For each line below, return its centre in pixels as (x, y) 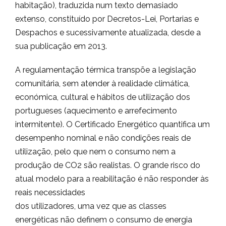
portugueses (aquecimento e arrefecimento (96, 111)
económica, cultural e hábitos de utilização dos (103, 97)
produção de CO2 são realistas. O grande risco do (108, 165)
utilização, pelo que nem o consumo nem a (95, 152)
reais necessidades (50, 192)
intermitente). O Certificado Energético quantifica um (112, 124)
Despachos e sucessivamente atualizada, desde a (108, 33)
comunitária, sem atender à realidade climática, (102, 83)
